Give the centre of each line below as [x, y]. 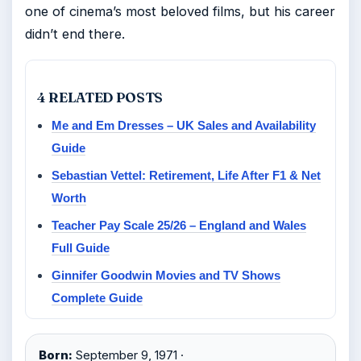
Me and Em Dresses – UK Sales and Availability [184, 125]
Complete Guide [97, 298]
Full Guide [81, 248]
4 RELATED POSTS [100, 97]
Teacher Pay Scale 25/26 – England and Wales [179, 225]
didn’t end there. [75, 34]
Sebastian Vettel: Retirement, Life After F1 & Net [186, 175]
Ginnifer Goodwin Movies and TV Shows [166, 275]
